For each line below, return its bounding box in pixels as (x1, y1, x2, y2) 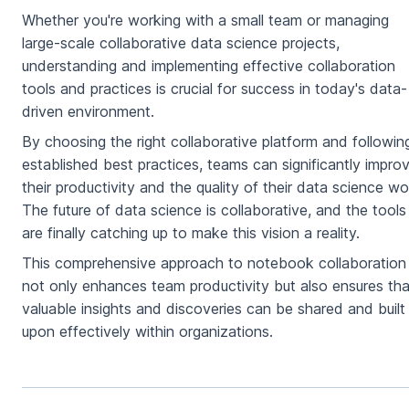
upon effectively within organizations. (22, 322, 273, 341)
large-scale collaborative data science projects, (22, 34, 340, 53)
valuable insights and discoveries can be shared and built (22, 299, 405, 319)
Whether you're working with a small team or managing (22, 11, 389, 30)
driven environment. (22, 102, 154, 121)
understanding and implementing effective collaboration (22, 57, 395, 76)
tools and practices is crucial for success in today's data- (22, 79, 407, 99)
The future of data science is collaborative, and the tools (22, 201, 406, 220)
